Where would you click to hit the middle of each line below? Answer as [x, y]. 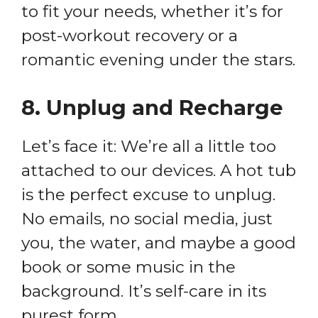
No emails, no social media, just [147, 219]
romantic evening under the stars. [158, 59]
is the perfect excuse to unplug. [148, 195]
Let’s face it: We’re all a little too [149, 147]
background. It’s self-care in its [144, 291]
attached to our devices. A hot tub [159, 171]
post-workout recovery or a [130, 35]
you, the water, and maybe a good [159, 243]
